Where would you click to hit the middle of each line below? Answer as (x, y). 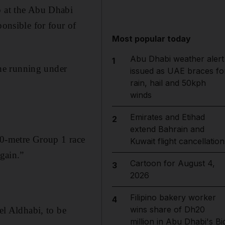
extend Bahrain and (167, 129)
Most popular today (152, 39)
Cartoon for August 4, (172, 163)
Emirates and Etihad (167, 117)
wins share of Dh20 (167, 209)
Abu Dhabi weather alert (177, 59)
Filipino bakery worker (173, 197)
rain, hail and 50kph (168, 83)
